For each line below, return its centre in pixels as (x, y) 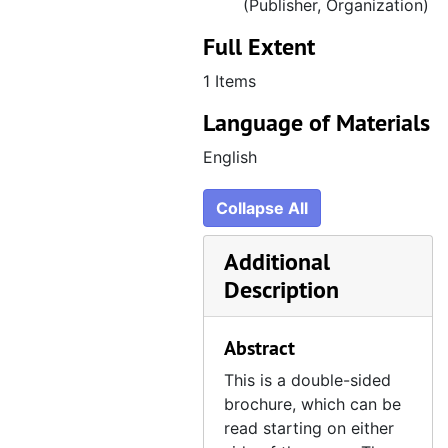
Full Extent (259, 46)
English (230, 157)
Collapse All (262, 208)
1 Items (229, 81)
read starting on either (309, 428)
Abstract (259, 348)
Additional (277, 261)
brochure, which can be (312, 404)
